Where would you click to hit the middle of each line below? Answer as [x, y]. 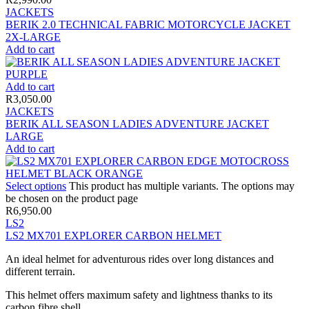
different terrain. [40, 271]
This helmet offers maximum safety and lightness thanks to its [139, 295]
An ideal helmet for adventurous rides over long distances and [140, 259]
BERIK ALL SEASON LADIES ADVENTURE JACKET [137, 123]
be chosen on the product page [72, 198]
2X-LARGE [33, 37]
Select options [36, 186]
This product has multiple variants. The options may [182, 186]
